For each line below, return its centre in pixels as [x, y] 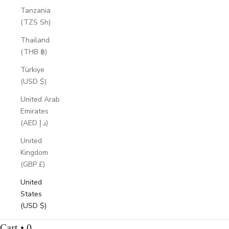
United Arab [40, 99]
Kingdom [34, 152]
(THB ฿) [34, 52]
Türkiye [32, 70]
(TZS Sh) [36, 22]
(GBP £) [33, 164]
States [31, 194]
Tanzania [36, 10]
